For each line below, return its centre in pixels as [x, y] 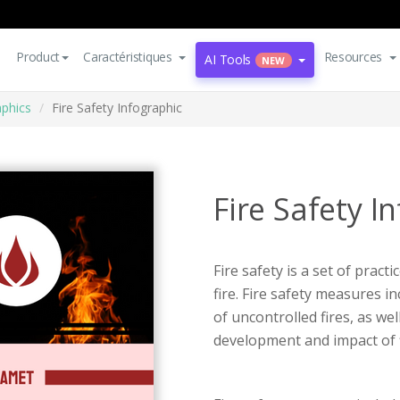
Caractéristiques [128, 57]
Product [38, 57]
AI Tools [228, 59]
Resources [353, 57]
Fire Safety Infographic [117, 108]
